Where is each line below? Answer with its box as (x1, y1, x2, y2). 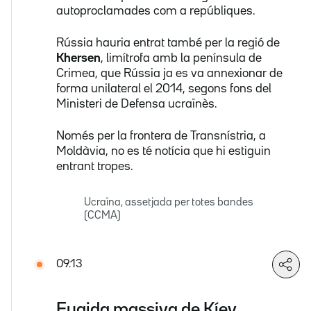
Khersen (56, 52, 101, 64)
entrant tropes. (56, 160, 133, 172)
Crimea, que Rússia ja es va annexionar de (56, 67, 283, 79)
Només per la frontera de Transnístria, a (56, 130, 266, 142)
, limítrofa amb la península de (101, 52, 262, 64)
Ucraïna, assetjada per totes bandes (84, 197, 253, 208)
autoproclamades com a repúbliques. (56, 5, 255, 17)
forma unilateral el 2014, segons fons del (56, 83, 271, 94)
